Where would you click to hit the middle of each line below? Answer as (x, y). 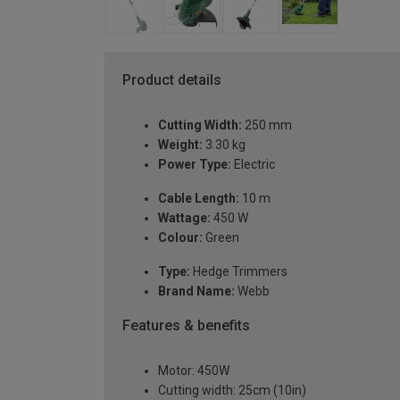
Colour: (180, 238)
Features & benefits (186, 326)
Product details (172, 80)
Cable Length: (199, 199)
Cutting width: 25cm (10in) (232, 390)
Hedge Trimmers (239, 272)
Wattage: (184, 218)
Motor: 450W (194, 370)
